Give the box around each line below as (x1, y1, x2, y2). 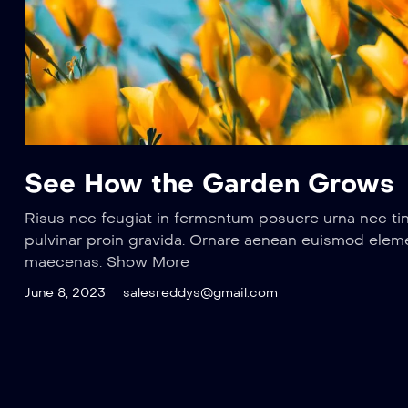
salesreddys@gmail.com (123, 284, 278, 301)
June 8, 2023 (25, 284, 106, 301)
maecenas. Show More (25, 252, 189, 270)
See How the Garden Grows (25, 167, 394, 199)
